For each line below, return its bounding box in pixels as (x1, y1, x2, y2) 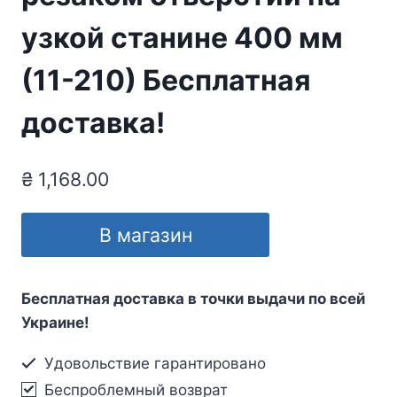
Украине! (21, 313, 90, 331)
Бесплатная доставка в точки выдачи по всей (21, 289, 365, 307)
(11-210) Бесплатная (21, 63, 311, 98)
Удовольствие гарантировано (40, 354, 267, 372)
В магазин (98, 222, 192, 246)
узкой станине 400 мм (21, 20, 343, 56)
